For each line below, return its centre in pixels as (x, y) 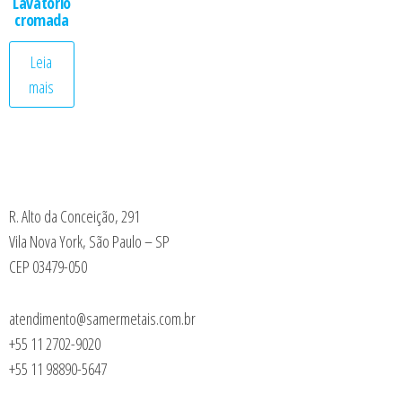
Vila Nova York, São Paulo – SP (89, 241)
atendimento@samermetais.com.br (102, 318)
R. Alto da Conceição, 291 (74, 216)
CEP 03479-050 (48, 266)
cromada (42, 19)
